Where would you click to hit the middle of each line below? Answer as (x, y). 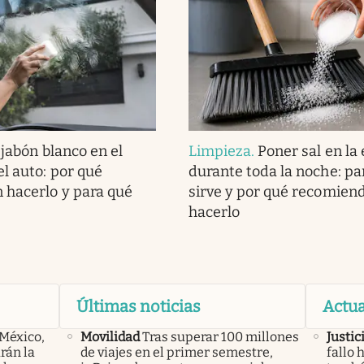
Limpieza (220, 151)
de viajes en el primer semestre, (176, 352)
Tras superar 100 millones (220, 336)
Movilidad (110, 336)
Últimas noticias (138, 306)
